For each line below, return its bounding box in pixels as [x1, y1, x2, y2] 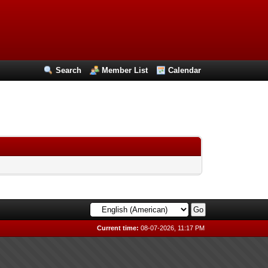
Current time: [97, 224, 139, 232]
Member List [102, 66, 148, 75]
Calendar [168, 66, 202, 75]
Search [56, 66, 82, 75]
